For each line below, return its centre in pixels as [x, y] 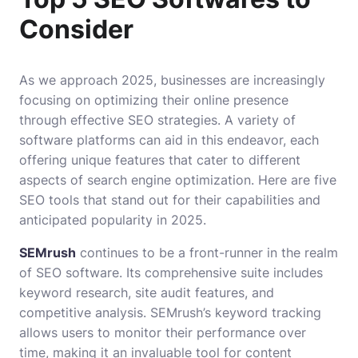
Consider [76, 30]
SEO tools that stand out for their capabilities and [170, 200]
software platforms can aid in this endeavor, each [169, 140]
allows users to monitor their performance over [163, 333]
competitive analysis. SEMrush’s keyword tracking [170, 313]
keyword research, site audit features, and [147, 293]
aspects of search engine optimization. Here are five [178, 180]
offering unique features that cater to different [160, 160]
